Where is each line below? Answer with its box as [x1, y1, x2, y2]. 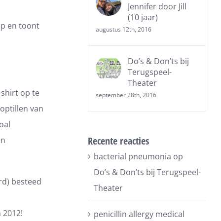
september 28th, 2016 [96, 91, 157, 99]
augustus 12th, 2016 [96, 25, 152, 34]
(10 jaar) [128, 12, 158, 23]
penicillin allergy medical [94, 209, 185, 220]
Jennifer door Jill [128, 1, 187, 12]
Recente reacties [88, 134, 149, 147]
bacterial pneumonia [94, 151, 172, 162]
